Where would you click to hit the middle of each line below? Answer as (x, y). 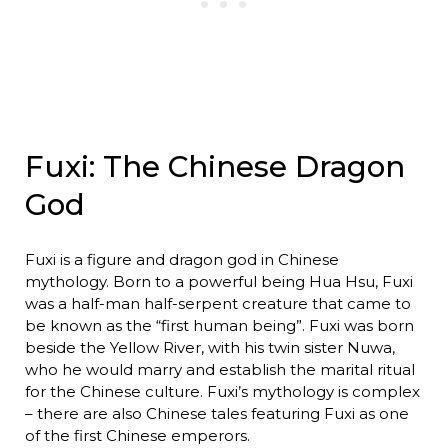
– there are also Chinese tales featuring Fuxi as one (216, 413)
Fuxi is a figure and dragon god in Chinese (181, 259)
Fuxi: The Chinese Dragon (214, 167)
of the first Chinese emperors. (137, 435)
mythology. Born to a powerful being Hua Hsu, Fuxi (218, 281)
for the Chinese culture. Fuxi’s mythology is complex (222, 391)
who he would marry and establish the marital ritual (219, 369)
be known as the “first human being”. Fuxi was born (219, 325)
